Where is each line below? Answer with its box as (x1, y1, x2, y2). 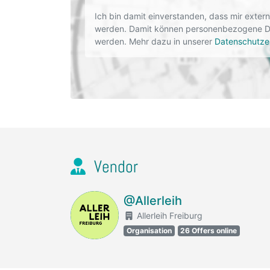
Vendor (90, 156, 138, 177)
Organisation (126, 226, 172, 235)
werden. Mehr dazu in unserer (95, 36, 215, 46)
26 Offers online (180, 226, 237, 235)
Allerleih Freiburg (134, 210, 202, 221)
